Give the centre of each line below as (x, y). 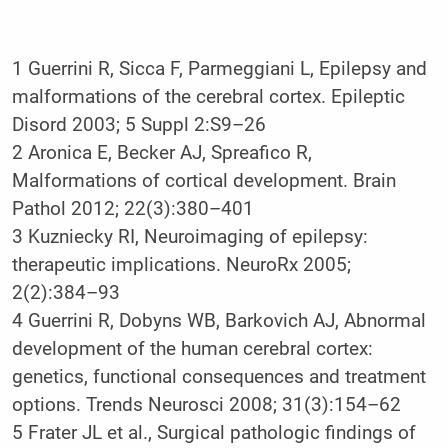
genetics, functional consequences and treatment (218, 376)
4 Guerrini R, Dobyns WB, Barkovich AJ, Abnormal (218, 320)
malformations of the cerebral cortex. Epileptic (208, 96)
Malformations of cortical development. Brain (203, 180)
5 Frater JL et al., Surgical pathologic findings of (213, 432)
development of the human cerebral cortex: (192, 348)
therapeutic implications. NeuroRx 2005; (181, 264)
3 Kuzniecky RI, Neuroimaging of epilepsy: (189, 236)
